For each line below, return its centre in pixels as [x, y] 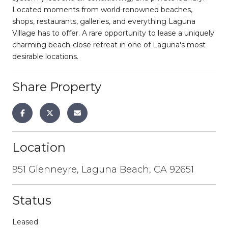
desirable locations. [45, 56]
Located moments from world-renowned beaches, [102, 9]
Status [32, 200]
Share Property [57, 87]
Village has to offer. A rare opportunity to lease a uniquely [113, 33]
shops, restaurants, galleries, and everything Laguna [104, 21]
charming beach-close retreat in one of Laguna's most [109, 45]
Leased [25, 222]
